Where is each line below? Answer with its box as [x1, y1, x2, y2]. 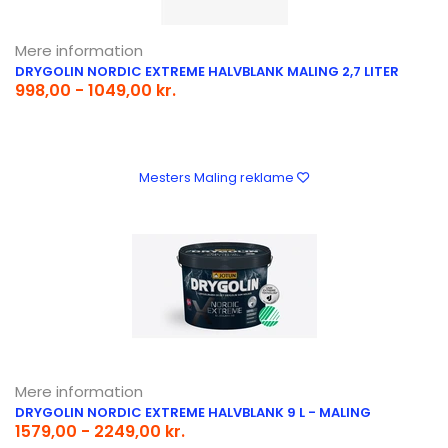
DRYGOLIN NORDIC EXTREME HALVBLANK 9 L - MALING [15, 402, 371, 422]
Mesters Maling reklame [138, 168, 297, 186]
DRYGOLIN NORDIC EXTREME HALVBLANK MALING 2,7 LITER [15, 61, 399, 81]
